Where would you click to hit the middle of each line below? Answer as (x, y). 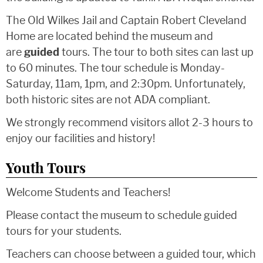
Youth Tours (46, 169)
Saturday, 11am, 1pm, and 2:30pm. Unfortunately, (126, 84)
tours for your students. (64, 231)
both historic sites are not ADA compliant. (108, 100)
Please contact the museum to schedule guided (122, 215)
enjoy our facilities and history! (80, 138)
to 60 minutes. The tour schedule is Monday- (115, 68)
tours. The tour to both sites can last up (156, 52)
